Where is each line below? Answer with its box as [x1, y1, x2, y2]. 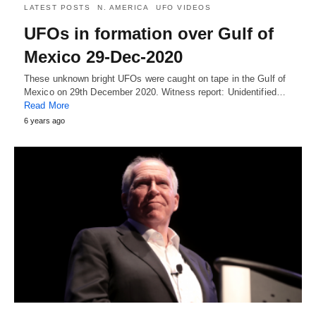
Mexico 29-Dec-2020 [24, 47, 183, 66]
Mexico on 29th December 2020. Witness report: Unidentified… [24, 86, 286, 97]
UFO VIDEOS [156, 3, 211, 11]
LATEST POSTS [24, 3, 90, 11]
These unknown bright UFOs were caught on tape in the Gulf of [24, 73, 286, 84]
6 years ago [24, 116, 65, 125]
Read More [24, 99, 69, 111]
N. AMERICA [97, 3, 149, 11]
